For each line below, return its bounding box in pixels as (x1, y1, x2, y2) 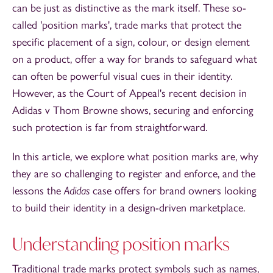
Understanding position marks (12, 233, 230, 256)
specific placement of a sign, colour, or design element (12, 35, 250, 49)
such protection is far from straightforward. (12, 121, 207, 135)
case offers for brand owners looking (93, 184, 257, 198)
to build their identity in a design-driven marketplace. (12, 201, 245, 215)
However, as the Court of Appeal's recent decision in (12, 87, 247, 101)
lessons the (12, 184, 64, 198)
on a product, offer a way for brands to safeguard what (12, 52, 257, 66)
